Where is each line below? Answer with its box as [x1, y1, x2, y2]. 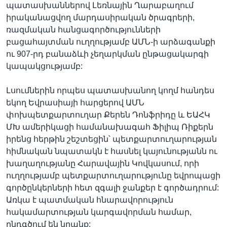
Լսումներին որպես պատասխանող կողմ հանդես [6, 86, 214, 95]
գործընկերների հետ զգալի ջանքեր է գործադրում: [6, 183, 219, 192]
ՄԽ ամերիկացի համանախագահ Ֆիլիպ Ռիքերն [6, 123, 213, 131]
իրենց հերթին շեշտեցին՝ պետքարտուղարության [6, 135, 217, 143]
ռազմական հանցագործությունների [6, 25, 161, 34]
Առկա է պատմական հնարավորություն [6, 196, 173, 204]
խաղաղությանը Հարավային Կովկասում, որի [6, 159, 199, 168]
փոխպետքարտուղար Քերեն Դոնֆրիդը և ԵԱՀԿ [6, 110, 210, 119]
